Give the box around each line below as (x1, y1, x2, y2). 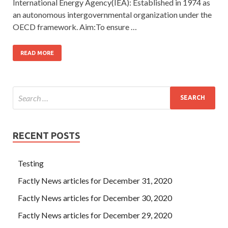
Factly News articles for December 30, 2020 (18, 192, 172, 203)
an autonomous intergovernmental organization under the (13, 9, 212, 19)
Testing (18, 158, 44, 168)
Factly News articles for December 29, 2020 (18, 210, 172, 220)
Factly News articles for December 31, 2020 (18, 175, 172, 185)
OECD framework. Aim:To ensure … (13, 21, 137, 32)
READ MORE (20, 49, 54, 56)
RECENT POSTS (13, 130, 80, 140)
